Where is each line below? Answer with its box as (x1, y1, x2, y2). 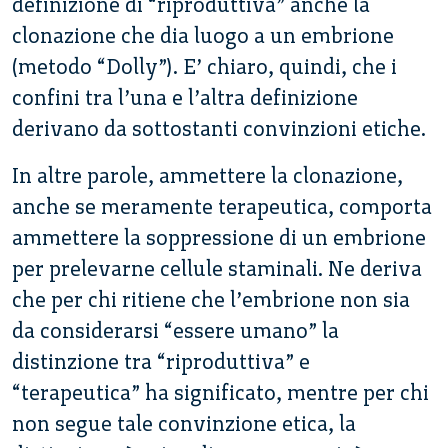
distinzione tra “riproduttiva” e (12, 348, 310, 374)
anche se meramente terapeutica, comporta (12, 193, 432, 219)
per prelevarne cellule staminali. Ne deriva (12, 255, 422, 281)
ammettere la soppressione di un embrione (12, 224, 426, 250)
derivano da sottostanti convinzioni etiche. (12, 115, 426, 141)
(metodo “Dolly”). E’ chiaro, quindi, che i (12, 53, 397, 79)
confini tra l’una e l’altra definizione (12, 84, 358, 110)
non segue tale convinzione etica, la (12, 410, 356, 436)
